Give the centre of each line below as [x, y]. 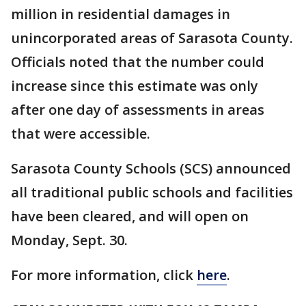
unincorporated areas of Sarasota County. [152, 38]
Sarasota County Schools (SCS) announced [151, 168]
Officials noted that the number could [138, 62]
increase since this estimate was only [135, 86]
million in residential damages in [121, 14]
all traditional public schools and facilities [152, 192]
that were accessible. [81, 134]
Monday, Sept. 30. [71, 240]
